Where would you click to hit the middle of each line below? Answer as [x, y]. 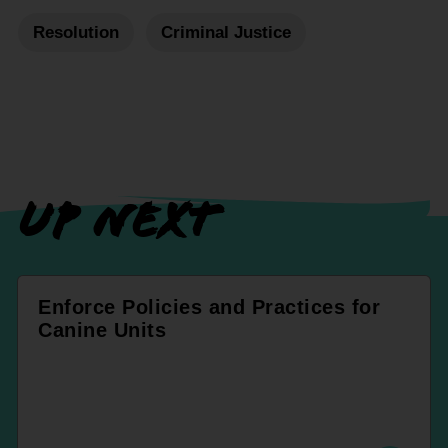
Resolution [76, 32]
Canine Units [102, 329]
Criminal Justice [226, 32]
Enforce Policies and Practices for [209, 306]
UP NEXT [117, 220]
